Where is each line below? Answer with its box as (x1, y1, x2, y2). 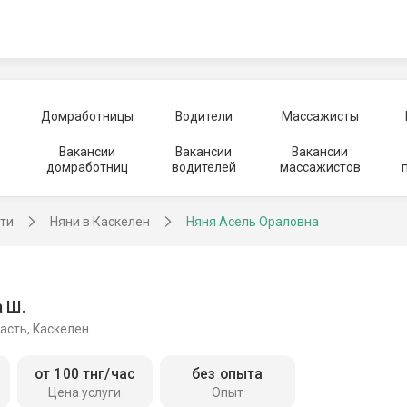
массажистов (279, 160, 361, 174)
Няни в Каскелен (50, 214, 150, 229)
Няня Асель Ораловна (186, 214, 319, 229)
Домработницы (40, 108, 134, 124)
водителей (171, 160, 236, 174)
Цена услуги (48, 385, 122, 401)
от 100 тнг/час (34, 365, 136, 383)
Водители (174, 108, 233, 124)
